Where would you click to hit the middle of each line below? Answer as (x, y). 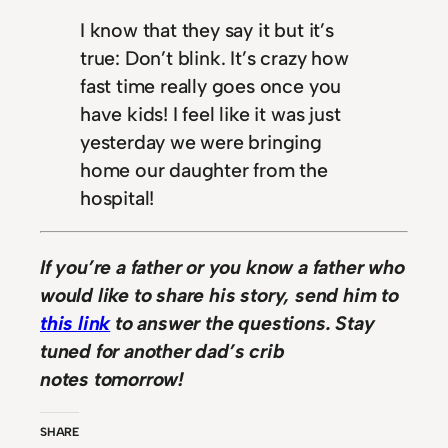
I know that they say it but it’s (207, 29)
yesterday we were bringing (201, 141)
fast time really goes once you (211, 85)
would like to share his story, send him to (219, 294)
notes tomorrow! (112, 378)
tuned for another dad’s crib (162, 350)
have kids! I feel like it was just (210, 113)
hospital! (117, 197)
